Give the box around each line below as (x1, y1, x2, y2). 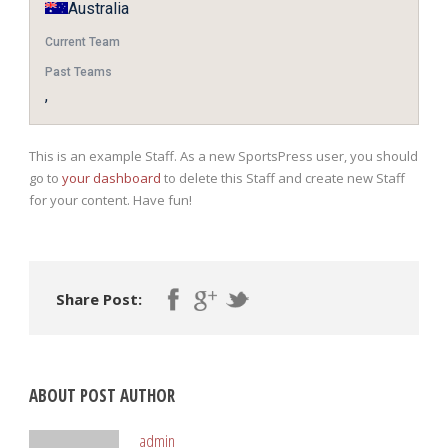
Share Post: (56, 288, 142, 309)
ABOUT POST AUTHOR (29, 383, 175, 407)
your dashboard (62, 168, 161, 187)
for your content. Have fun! (29, 190, 192, 209)
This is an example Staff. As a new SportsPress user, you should (29, 146, 418, 165)
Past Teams (45, 64, 112, 79)
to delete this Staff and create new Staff (161, 168, 405, 187)
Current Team (45, 34, 120, 49)
